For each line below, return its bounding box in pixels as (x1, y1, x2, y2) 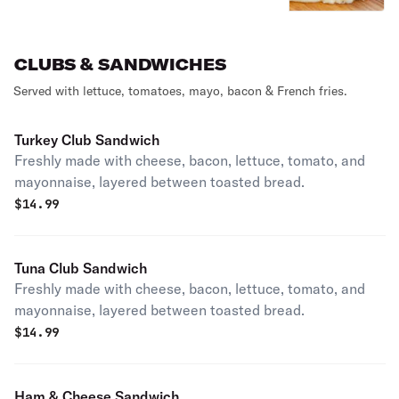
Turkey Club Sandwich (14, 131, 159, 149)
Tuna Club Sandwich (14, 259, 147, 277)
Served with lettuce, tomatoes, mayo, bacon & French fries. (13, 83, 347, 99)
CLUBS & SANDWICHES (14, 54, 226, 75)
